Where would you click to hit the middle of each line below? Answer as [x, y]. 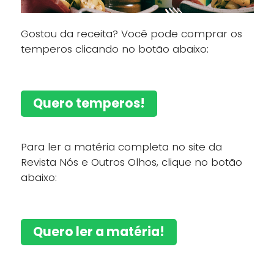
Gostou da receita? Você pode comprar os [131, 34]
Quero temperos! [89, 104]
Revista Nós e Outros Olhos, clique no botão [131, 162]
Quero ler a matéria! [98, 232]
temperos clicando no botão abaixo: [114, 49]
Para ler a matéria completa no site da [121, 147]
